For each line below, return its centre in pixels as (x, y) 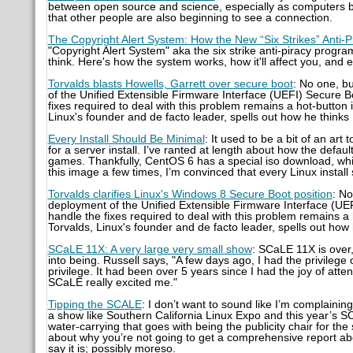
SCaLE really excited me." (112, 282)
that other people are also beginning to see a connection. (190, 17)
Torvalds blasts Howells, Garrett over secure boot (170, 84)
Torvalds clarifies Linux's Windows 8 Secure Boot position (190, 194)
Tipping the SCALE (95, 304)
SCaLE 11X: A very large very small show (150, 249)
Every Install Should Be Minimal (126, 139)
